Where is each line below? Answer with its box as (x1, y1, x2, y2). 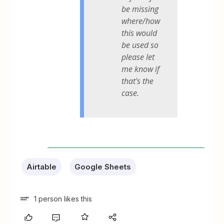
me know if (121, 63, 160, 74)
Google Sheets (74, 161, 131, 171)
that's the (121, 75, 154, 86)
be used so (121, 39, 159, 50)
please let (121, 51, 155, 62)
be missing (121, 3, 159, 14)
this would (121, 27, 157, 38)
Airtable (26, 161, 57, 171)
